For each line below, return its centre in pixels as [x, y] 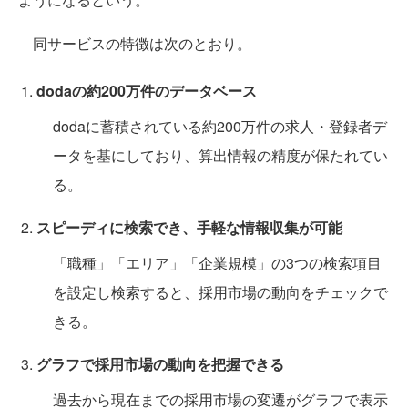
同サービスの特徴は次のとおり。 [135, 43]
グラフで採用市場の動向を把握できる [160, 364]
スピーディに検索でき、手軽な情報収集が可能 [189, 227]
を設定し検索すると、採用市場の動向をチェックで [220, 292]
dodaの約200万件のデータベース [147, 91]
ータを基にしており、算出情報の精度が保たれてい [220, 155]
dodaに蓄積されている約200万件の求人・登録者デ [220, 126]
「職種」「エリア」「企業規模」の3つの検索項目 [217, 263]
